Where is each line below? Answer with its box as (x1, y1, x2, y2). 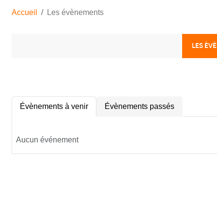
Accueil (12, 8, 37, 16)
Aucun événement (16, 135, 78, 144)
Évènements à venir (20, 102, 88, 110)
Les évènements (47, 8, 104, 16)
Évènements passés (105, 102, 174, 110)
